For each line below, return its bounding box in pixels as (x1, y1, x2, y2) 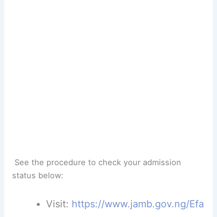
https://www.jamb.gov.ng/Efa (71, 198, 204, 210)
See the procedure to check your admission (12, 157, 182, 167)
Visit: (46, 198, 72, 210)
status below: (12, 170, 64, 180)
